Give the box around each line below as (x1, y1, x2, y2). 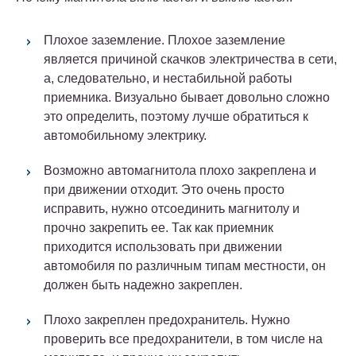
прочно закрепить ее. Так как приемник (44, 221, 273, 235)
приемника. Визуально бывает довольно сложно (44, 91, 330, 105)
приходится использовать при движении (44, 240, 282, 254)
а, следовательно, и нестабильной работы (44, 72, 292, 86)
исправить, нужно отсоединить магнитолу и (44, 202, 300, 216)
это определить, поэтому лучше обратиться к (44, 110, 308, 124)
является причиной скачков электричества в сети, (44, 52, 337, 67)
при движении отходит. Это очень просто (44, 183, 284, 197)
